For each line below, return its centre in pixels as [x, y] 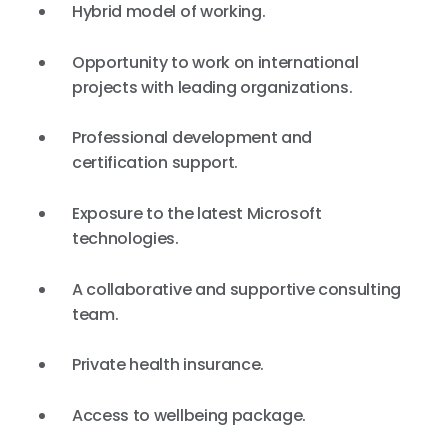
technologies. [125, 239]
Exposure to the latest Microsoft [197, 214]
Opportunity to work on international [215, 62]
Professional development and [192, 138]
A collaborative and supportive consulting [236, 289]
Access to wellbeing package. [189, 415]
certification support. [155, 163]
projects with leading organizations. [212, 87]
